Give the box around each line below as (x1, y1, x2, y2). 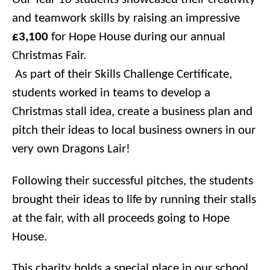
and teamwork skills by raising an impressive (12, 12, 240, 25)
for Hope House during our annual (48, 31, 225, 44)
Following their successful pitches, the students (12, 174, 253, 187)
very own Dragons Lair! (12, 143, 130, 156)
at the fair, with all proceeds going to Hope (12, 212, 230, 225)
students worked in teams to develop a (12, 87, 210, 100)
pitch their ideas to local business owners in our (12, 124, 256, 137)
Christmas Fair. (12, 49, 86, 63)
